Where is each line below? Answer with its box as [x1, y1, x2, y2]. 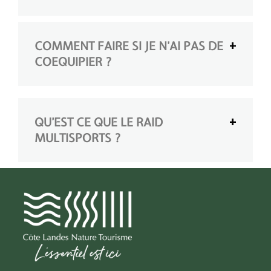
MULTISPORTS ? [34, 129, 121, 146]
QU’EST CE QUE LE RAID [34, 114, 163, 130]
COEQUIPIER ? [34, 53, 112, 70]
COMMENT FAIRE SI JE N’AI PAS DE [34, 38, 223, 54]
